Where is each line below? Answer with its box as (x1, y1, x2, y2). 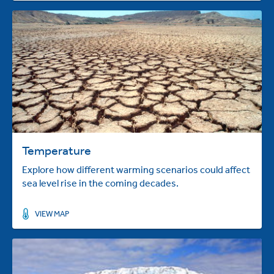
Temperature (22, 143, 91, 157)
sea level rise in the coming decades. (22, 176, 179, 189)
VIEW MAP (34, 208, 69, 219)
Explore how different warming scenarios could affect (22, 163, 250, 176)
